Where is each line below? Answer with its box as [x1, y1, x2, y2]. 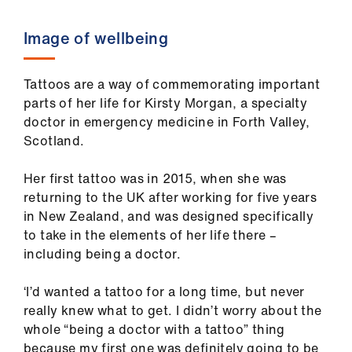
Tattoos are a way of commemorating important [24, 74, 321, 93]
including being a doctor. [24, 244, 181, 263]
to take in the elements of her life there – [24, 225, 277, 244]
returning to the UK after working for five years [24, 187, 317, 207]
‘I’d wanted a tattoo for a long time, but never [24, 281, 305, 301]
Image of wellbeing [24, 26, 169, 49]
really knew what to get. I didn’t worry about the [24, 300, 322, 320]
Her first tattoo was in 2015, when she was [24, 168, 287, 188]
